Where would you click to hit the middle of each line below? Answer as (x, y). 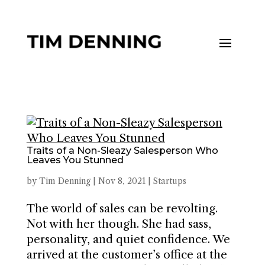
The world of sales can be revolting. (122, 209)
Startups (169, 181)
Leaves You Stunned (75, 160)
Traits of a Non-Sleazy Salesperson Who (122, 151)
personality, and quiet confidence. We (128, 239)
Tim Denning (64, 181)
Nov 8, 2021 (122, 181)
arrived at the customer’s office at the (127, 255)
